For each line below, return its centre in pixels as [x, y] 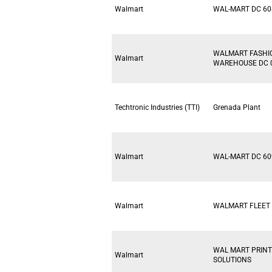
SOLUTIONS [232, 260]
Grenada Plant [237, 107]
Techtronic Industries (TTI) [157, 107]
